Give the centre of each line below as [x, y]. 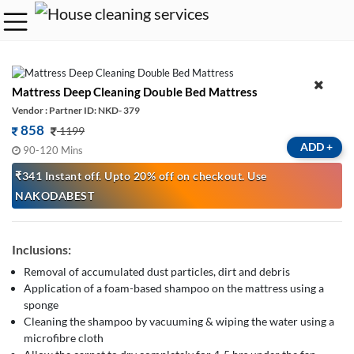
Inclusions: [41, 249]
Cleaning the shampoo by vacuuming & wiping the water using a [179, 321]
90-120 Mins [53, 150]
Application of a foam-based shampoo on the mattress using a [174, 288]
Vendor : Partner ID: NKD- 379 [76, 110]
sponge [41, 304]
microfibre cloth [64, 337]
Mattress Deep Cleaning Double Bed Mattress [135, 91]
